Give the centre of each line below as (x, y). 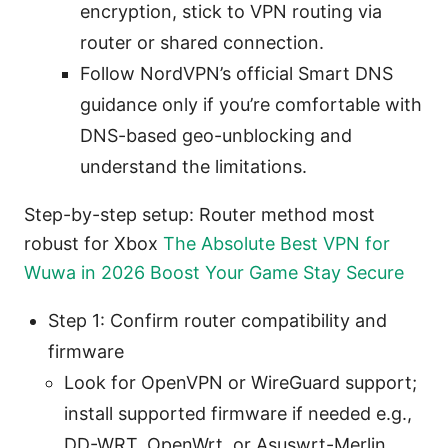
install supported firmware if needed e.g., (238, 413)
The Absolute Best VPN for (276, 243)
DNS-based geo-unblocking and (216, 135)
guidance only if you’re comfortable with (251, 104)
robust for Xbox (93, 243)
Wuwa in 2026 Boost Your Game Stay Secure (214, 272)
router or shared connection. (202, 42)
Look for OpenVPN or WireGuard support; (240, 382)
